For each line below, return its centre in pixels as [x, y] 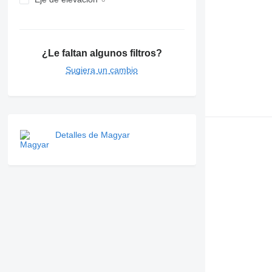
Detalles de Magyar [92, 134]
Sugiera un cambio [102, 70]
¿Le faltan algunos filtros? [102, 53]
